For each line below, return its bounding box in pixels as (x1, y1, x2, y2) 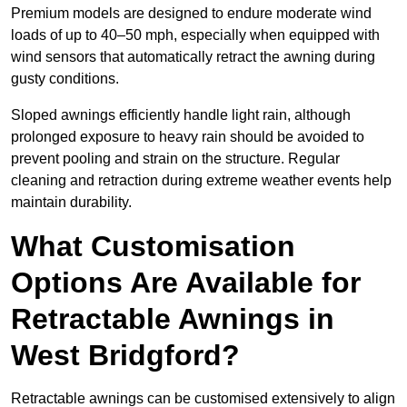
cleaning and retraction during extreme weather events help (11, 173, 392, 189)
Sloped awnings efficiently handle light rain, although (11, 107, 351, 124)
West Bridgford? (11, 339, 240, 372)
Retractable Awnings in (11, 303, 334, 336)
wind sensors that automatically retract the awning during (11, 49, 375, 65)
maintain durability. (11, 194, 132, 211)
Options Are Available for (11, 266, 361, 300)
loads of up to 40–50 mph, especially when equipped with (11, 27, 380, 44)
